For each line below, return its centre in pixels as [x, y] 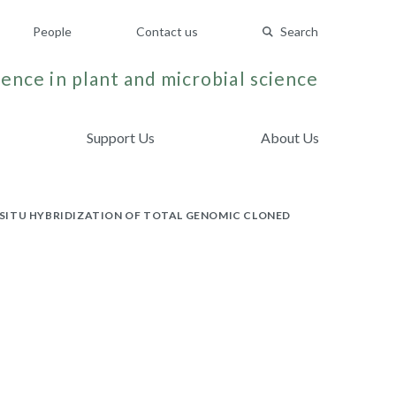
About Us [289, 137]
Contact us [167, 31]
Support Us [121, 137]
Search [299, 31]
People [52, 31]
